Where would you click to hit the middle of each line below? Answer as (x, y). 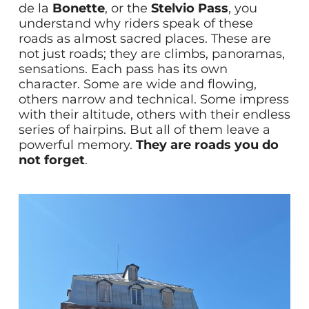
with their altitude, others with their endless (154, 115)
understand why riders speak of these (136, 24)
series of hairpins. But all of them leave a (144, 130)
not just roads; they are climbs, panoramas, (151, 54)
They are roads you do (207, 145)
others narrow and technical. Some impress (153, 100)
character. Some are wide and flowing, (137, 84)
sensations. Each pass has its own (123, 69)
